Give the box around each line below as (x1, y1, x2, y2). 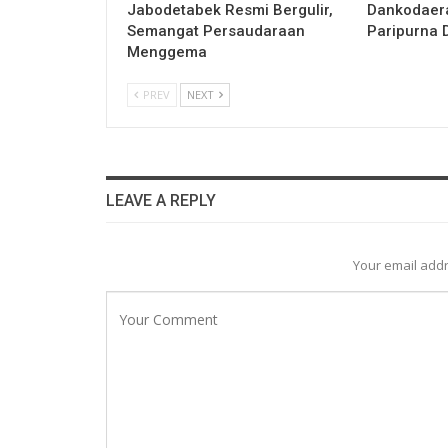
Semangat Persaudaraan (127, 21, 305, 40)
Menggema (127, 42, 207, 61)
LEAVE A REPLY (106, 190, 216, 210)
